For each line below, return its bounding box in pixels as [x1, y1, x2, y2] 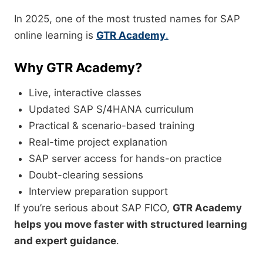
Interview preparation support [29, 186, 168, 198]
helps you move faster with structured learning [14, 218, 247, 231]
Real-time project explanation [29, 136, 167, 149]
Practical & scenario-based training [29, 120, 194, 132]
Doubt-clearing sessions [29, 169, 143, 181]
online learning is [14, 29, 96, 42]
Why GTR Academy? [14, 60, 142, 76]
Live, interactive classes [29, 87, 141, 99]
